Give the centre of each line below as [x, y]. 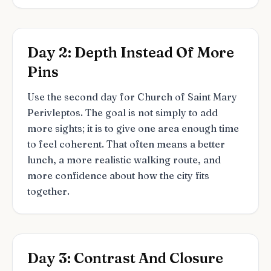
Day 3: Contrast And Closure [125, 258]
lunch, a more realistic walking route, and [124, 160]
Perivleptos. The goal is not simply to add [122, 113]
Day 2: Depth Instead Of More [131, 52]
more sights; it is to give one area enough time [133, 128]
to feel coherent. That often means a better [126, 144]
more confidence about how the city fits [118, 175]
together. [48, 191]
